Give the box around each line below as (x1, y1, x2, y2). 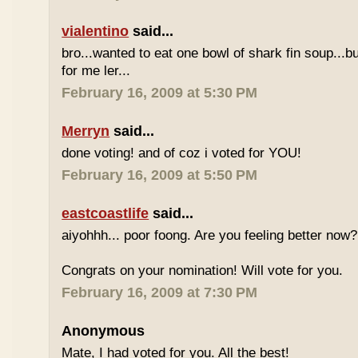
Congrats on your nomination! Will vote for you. (62, 263, 344, 278)
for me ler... (62, 63, 131, 78)
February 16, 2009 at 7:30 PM (62, 284, 258, 300)
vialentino (62, 23, 129, 39)
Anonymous (62, 323, 145, 339)
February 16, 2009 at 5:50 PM (62, 167, 258, 183)
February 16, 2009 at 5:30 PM (62, 85, 258, 101)
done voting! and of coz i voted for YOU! (62, 145, 302, 161)
